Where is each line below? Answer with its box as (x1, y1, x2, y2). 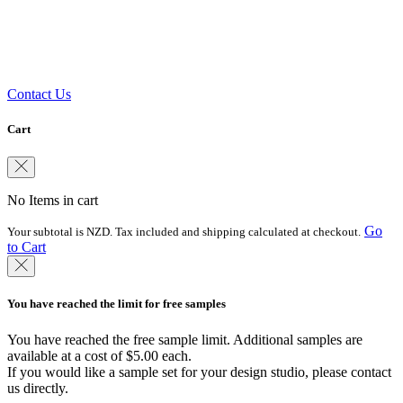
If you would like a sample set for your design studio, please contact (7, 363, 391, 380)
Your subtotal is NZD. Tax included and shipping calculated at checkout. (7, 225, 361, 239)
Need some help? (7, 19, 130, 39)
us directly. (7, 380, 68, 396)
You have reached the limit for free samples (7, 297, 226, 311)
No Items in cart (7, 193, 98, 209)
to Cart (7, 239, 46, 255)
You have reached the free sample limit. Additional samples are (7, 331, 363, 347)
